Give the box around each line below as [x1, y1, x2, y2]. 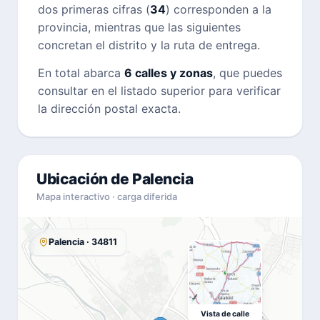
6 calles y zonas [124, 65, 213, 80]
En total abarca [38, 65, 124, 80]
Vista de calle [201, 309, 249, 319]
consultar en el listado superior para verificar [38, 83, 281, 98]
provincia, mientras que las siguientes [38, 19, 241, 34]
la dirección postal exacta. [38, 101, 181, 116]
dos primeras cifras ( [38, 1, 150, 16]
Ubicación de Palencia [36, 169, 194, 188]
